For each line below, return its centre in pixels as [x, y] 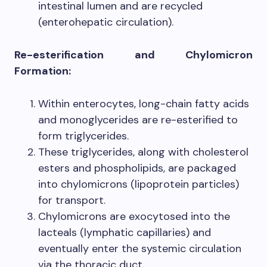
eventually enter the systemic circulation [140, 249]
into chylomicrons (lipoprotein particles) [139, 184]
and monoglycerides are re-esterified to [138, 120]
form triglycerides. [83, 136]
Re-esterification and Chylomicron [133, 55]
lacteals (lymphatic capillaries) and [125, 233]
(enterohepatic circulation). [106, 22]
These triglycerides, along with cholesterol [143, 152]
